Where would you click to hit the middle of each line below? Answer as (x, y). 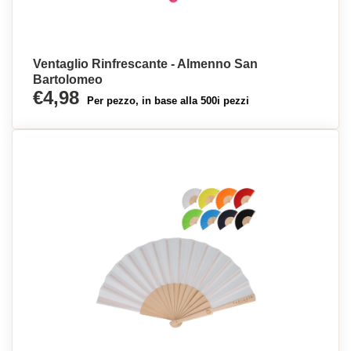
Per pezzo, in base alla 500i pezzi (168, 101)
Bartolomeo (68, 80)
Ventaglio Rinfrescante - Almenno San (145, 64)
